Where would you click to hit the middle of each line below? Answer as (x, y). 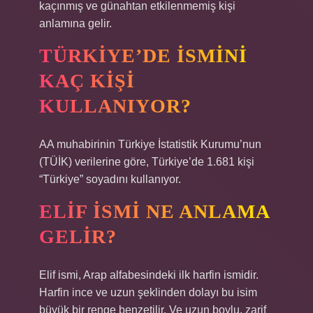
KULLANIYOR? (115, 106)
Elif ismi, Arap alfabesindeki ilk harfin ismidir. (149, 275)
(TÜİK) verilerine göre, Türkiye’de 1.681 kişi (147, 162)
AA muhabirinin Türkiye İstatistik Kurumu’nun (150, 144)
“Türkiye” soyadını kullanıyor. (110, 179)
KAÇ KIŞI (87, 81)
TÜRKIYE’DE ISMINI (143, 56)
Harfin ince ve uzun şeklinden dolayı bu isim (148, 292)
